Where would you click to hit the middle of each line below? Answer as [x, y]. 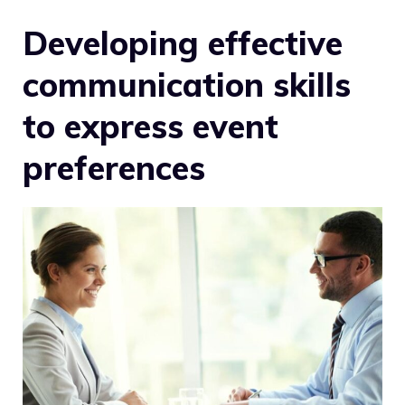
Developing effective [183, 43]
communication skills [187, 85]
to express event [151, 127]
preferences [114, 168]
